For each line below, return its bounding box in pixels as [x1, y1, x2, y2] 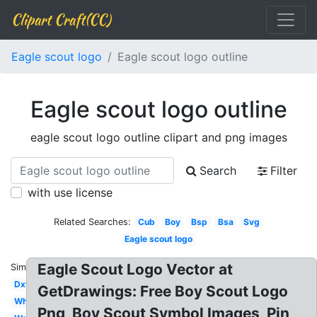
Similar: [11, 262, 42, 272]
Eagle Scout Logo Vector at [38, 260, 234, 278]
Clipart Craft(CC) [11, 9, 110, 30]
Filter [270, 163, 297, 178]
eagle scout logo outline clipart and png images [30, 130, 287, 144]
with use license [28, 185, 113, 200]
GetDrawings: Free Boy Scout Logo [38, 282, 289, 300]
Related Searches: [54, 217, 132, 227]
